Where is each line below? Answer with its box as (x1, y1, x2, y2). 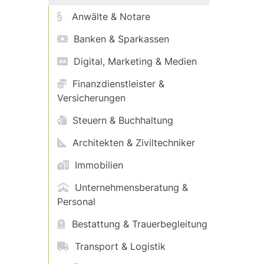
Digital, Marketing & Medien (71, 55, 197, 67)
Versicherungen (57, 92, 126, 104)
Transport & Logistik (72, 240, 166, 252)
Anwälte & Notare (69, 11, 151, 22)
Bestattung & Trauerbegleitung (69, 218, 208, 230)
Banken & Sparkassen (71, 33, 170, 45)
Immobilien (72, 159, 124, 171)
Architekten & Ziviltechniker (70, 137, 196, 148)
